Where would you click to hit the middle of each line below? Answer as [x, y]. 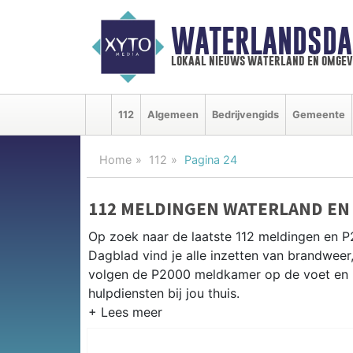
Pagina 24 [211, 159]
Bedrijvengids [245, 114]
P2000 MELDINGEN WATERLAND [216, 326]
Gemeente [319, 114]
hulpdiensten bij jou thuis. [164, 293]
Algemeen [173, 114]
